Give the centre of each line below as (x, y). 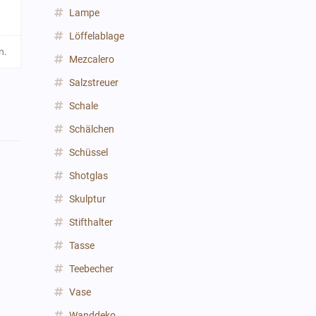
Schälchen (92, 129)
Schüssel (89, 152)
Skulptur (88, 199)
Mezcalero (92, 59)
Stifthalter (91, 222)
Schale (84, 106)
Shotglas (89, 176)
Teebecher (92, 269)
